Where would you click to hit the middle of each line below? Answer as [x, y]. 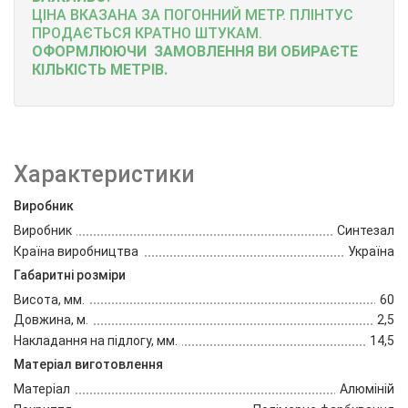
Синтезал [366, 230]
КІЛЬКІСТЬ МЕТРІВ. [100, 70]
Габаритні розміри [70, 275]
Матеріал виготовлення [88, 364]
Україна [371, 251]
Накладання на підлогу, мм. [96, 341]
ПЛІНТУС [321, 15]
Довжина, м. [51, 320]
